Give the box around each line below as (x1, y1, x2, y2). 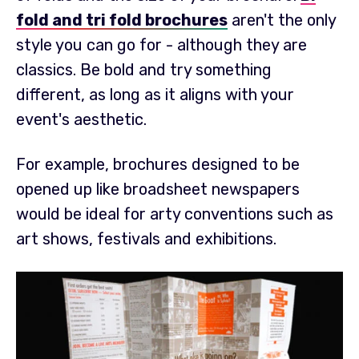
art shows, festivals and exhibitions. (16, 229, 280, 249)
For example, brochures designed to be (16, 155, 300, 175)
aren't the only (228, 10, 336, 30)
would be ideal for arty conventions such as (16, 204, 333, 224)
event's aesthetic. (16, 109, 151, 129)
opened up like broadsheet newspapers (16, 179, 300, 200)
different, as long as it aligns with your (16, 84, 294, 104)
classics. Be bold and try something (16, 59, 272, 79)
